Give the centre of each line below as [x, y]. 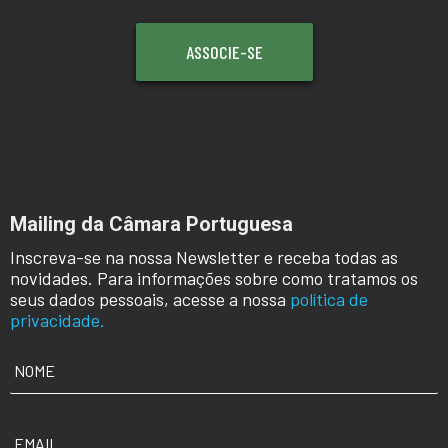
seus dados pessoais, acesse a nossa [150, 298]
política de [329, 298]
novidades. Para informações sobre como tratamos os [214, 277]
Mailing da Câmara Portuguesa [151, 223]
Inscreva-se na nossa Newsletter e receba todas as [204, 256]
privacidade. [57, 319]
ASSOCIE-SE [224, 51]
